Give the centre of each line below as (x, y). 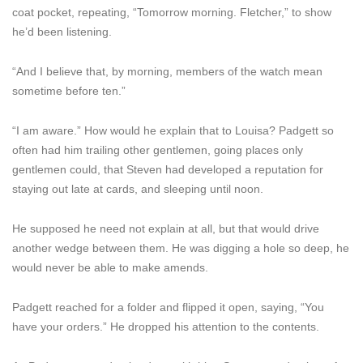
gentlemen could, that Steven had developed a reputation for (168, 169)
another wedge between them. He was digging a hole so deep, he (181, 248)
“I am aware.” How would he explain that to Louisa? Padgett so (173, 130)
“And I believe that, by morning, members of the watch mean (167, 71)
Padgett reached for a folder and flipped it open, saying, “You (168, 307)
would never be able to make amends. (110, 267)
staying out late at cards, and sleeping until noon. (138, 189)
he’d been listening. (62, 32)
